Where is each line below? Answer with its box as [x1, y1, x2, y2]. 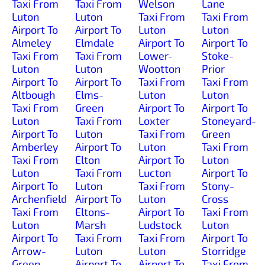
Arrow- [12, 244, 46, 258]
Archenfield [12, 192, 67, 206]
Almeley [12, 36, 51, 50]
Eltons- [75, 205, 110, 219]
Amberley [12, 140, 59, 154]
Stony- [202, 179, 234, 193]
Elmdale [75, 36, 114, 50]
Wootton [138, 62, 180, 76]
